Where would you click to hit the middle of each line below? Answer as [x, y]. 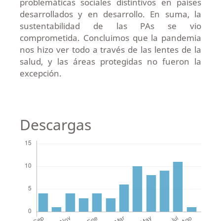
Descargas [55, 125]
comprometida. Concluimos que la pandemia [110, 38]
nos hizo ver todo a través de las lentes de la [110, 50]
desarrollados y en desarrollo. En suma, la [110, 14]
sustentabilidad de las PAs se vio [110, 26]
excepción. [40, 74]
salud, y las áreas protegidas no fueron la [110, 62]
